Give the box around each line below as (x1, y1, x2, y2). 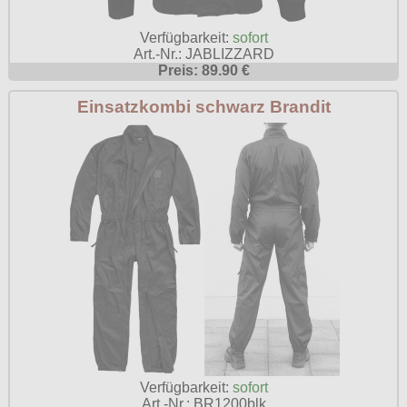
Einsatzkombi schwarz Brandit (76, 96, 331, 117)
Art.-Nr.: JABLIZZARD (133, 46, 274, 63)
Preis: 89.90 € (157, 63, 250, 79)
